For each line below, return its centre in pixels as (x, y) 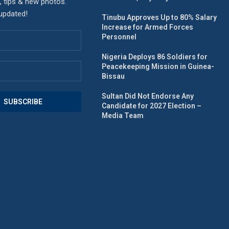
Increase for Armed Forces (148, 27)
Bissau (113, 76)
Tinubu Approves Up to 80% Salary (159, 18)
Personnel (119, 37)
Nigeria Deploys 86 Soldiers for (155, 57)
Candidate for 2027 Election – (152, 106)
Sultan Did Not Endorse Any (148, 96)
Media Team (123, 116)
